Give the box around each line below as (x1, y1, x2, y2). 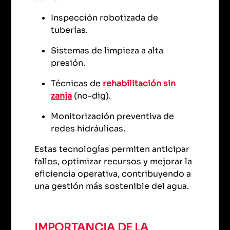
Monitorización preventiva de (51, 110, 175, 122)
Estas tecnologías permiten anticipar (34, 143, 190, 155)
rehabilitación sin (103, 78, 176, 89)
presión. (51, 57, 88, 68)
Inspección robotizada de (51, 12, 159, 23)
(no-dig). (72, 90, 113, 101)
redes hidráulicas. (51, 123, 128, 134)
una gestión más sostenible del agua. (34, 180, 191, 191)
